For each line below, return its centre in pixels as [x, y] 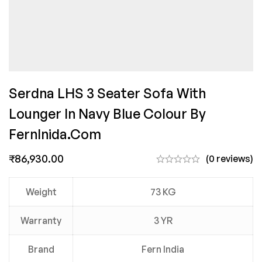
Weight [41, 192]
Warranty [41, 220]
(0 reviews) [230, 158]
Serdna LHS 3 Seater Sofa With [107, 93]
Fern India [163, 249]
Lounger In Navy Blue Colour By [107, 114]
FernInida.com [55, 134]
